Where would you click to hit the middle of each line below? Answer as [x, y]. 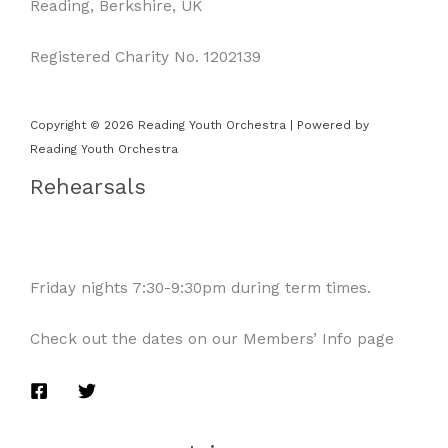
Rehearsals [88, 186]
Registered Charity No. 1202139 [145, 57]
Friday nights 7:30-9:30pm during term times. [200, 287]
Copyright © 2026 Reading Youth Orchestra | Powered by [199, 124]
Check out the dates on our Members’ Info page [212, 338]
